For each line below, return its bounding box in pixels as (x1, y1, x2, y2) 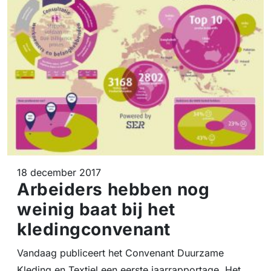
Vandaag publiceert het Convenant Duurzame (17, 246, 224, 259)
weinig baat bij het (17, 198, 175, 220)
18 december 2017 (17, 166, 101, 178)
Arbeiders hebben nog (17, 178, 210, 200)
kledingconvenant (17, 218, 171, 240)
